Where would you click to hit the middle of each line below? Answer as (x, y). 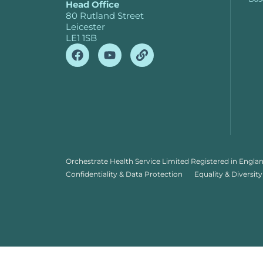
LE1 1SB (81, 38)
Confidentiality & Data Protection (124, 174)
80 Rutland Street (105, 16)
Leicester (85, 27)
